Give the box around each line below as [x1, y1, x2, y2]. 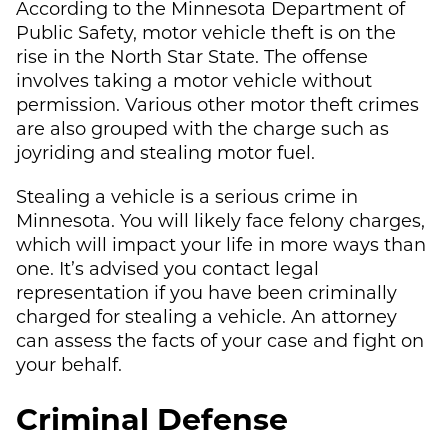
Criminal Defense [16, 397, 288, 438]
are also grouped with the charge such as [16, 115, 389, 140]
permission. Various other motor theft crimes [16, 91, 419, 116]
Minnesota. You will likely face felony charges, [16, 207, 425, 232]
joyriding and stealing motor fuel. [16, 139, 315, 164]
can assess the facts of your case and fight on [16, 327, 424, 352]
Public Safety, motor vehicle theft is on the [16, 19, 396, 44]
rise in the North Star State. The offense [16, 43, 368, 68]
